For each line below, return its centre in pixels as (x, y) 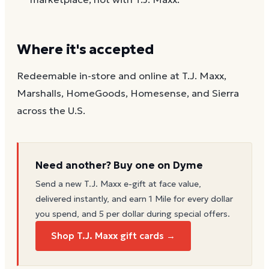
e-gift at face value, (161, 184)
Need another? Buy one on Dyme (119, 165)
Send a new (60, 184)
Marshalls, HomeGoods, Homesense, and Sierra (128, 94)
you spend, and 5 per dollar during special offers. (133, 214)
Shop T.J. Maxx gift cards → (113, 236)
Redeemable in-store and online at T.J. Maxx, (122, 76)
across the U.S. (51, 111)
